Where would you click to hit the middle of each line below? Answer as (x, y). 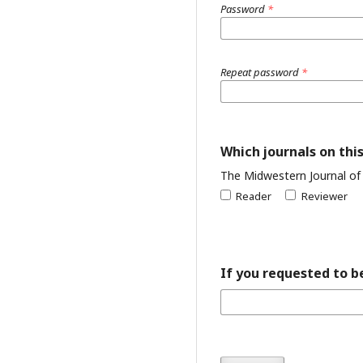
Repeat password (261, 72)
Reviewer (324, 196)
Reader (254, 196)
